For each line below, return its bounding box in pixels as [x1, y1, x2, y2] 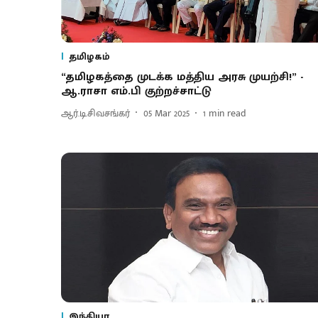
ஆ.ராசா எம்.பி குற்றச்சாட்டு [61, 82, 212, 102]
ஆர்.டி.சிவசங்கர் [61, 104, 130, 121]
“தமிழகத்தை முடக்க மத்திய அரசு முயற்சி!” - [61, 67, 303, 87]
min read [209, 104, 246, 121]
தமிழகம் [69, 48, 110, 65]
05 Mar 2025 [143, 104, 190, 121]
